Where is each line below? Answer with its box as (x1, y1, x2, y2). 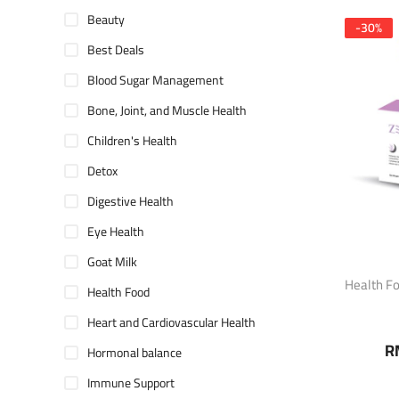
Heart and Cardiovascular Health (87, 311, 256, 335)
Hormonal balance (87, 341, 182, 365)
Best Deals (87, 38, 144, 62)
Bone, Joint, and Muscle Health (87, 99, 247, 123)
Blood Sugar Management (87, 69, 224, 93)
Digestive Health (87, 190, 174, 214)
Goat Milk (87, 250, 137, 274)
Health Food (87, 281, 150, 305)
